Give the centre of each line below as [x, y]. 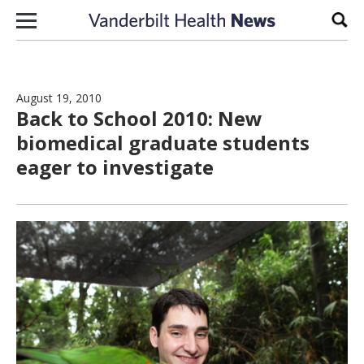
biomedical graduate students [163, 143]
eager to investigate [115, 167]
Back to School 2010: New [139, 118]
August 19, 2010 [59, 98]
